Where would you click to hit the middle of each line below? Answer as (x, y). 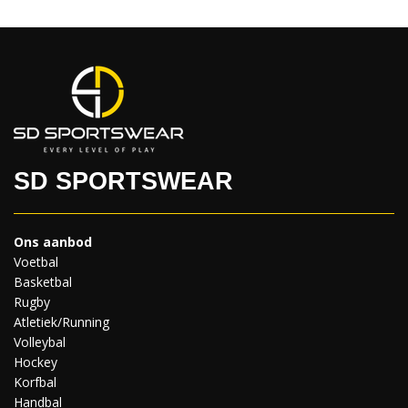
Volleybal (40, 342)
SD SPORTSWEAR (123, 181)
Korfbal (35, 382)
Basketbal (43, 281)
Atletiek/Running (61, 321)
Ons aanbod (53, 241)
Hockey (36, 362)
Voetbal (36, 261)
